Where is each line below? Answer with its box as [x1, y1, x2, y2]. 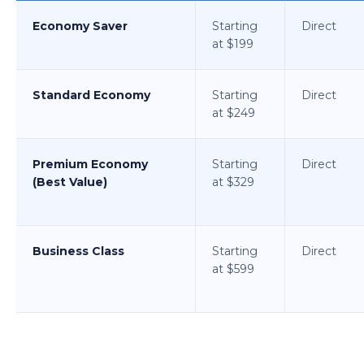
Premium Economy [32, 156, 148, 171]
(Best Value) [32, 174, 107, 189]
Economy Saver [32, 18, 128, 33]
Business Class [32, 243, 124, 258]
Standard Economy [32, 87, 150, 102]
